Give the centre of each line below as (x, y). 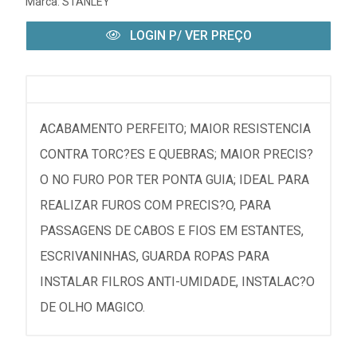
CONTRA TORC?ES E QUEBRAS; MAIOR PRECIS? (177, 154)
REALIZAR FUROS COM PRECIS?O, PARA (155, 205)
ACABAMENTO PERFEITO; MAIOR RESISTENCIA (175, 129)
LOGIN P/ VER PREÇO (189, 35)
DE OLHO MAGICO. (92, 307)
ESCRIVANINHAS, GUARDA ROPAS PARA (155, 256)
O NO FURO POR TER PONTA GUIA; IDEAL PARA (175, 180)
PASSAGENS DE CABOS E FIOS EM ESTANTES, (172, 231)
